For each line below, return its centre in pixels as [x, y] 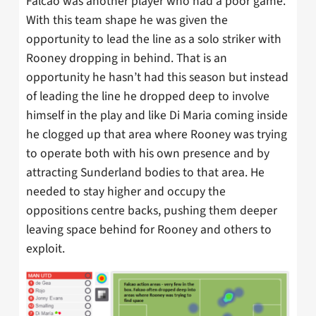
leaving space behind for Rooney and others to [149, 230]
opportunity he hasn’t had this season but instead [157, 78]
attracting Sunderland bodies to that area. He [145, 173]
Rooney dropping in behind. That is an [127, 59]
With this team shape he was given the [127, 20]
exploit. [45, 249]
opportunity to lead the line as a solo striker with [154, 39]
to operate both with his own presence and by [148, 154]
